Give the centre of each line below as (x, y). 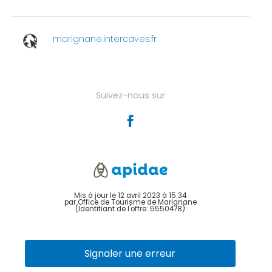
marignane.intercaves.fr (104, 39)
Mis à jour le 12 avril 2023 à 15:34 (130, 195)
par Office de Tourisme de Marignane (130, 202)
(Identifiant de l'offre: (113, 209)
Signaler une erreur (130, 254)
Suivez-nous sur (130, 95)
